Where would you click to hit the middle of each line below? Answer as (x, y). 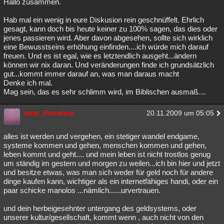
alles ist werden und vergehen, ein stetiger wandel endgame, (101, 136)
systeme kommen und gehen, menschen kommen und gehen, (105, 145)
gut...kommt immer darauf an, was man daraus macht (91, 74)
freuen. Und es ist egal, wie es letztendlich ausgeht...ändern (100, 56)
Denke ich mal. (28, 83)
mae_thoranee (49, 113)
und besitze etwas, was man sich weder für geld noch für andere (108, 172)
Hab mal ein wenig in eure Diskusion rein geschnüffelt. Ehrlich (104, 20)
